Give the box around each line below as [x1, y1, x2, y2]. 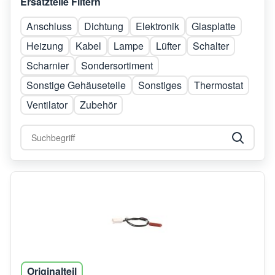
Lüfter [156, 38, 180, 53]
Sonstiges [138, 77, 182, 92]
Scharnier [26, 58, 69, 72]
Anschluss [26, 18, 72, 33]
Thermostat [194, 77, 243, 92]
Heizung [26, 38, 63, 53]
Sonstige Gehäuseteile [26, 77, 126, 92]
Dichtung [84, 18, 123, 33]
